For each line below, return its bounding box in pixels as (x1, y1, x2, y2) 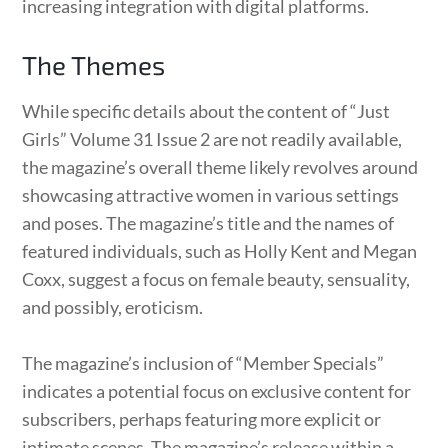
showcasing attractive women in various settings (22, 183, 400, 206)
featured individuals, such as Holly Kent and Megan (22, 239, 418, 262)
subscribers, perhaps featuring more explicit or (22, 407, 382, 430)
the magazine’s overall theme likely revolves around (22, 155, 419, 178)
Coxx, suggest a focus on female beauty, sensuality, (22, 267, 411, 290)
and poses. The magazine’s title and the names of (22, 211, 395, 234)
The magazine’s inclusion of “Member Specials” (22, 351, 385, 374)
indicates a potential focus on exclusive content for (22, 379, 412, 402)
